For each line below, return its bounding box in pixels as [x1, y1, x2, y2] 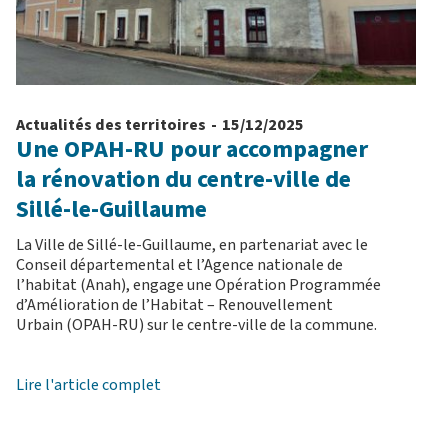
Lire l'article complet [16, 374, 161, 397]
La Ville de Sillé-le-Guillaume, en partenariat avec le [16, 234, 368, 257]
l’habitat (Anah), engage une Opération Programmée [16, 274, 381, 297]
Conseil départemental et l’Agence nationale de [16, 254, 343, 277]
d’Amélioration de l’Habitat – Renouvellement [16, 294, 333, 317]
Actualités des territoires [16, 114, 206, 137]
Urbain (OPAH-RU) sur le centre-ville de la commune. [16, 314, 377, 337]
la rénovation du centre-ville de [16, 162, 351, 198]
